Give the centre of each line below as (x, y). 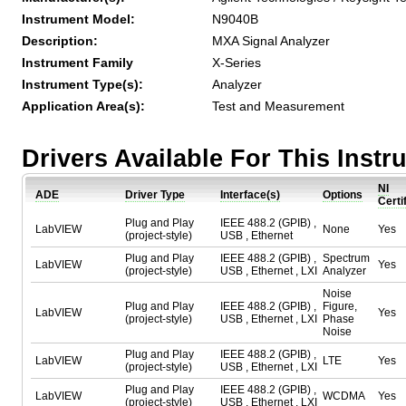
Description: (60, 41)
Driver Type (155, 195)
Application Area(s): (83, 106)
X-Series (237, 63)
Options (343, 195)
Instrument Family (77, 63)
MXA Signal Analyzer (271, 41)
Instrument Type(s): (82, 84)
